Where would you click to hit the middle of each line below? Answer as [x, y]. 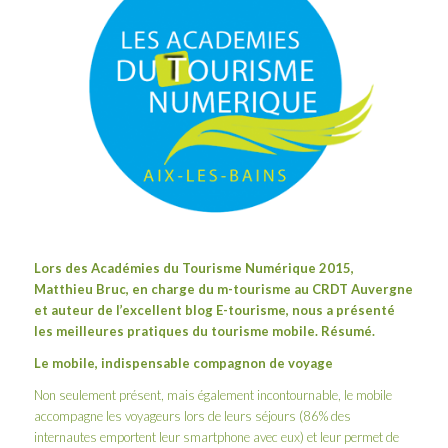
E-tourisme [250, 309]
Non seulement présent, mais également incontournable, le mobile [212, 394]
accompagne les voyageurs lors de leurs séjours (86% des [192, 415]
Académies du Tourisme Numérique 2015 [220, 267]
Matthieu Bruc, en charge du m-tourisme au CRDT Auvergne [223, 288]
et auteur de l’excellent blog [124, 309]
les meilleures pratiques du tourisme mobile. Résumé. [204, 330]
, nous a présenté [340, 309]
